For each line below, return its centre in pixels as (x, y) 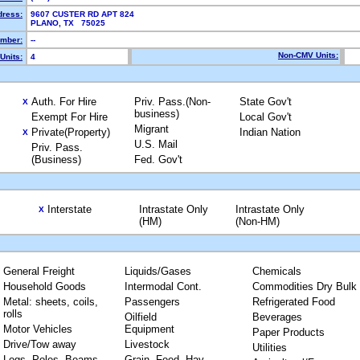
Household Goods (44, 286)
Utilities (269, 348)
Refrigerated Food (293, 302)
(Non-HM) (257, 221)
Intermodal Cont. (163, 286)
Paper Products (288, 332)
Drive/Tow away (39, 344)
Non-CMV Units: (308, 55)
